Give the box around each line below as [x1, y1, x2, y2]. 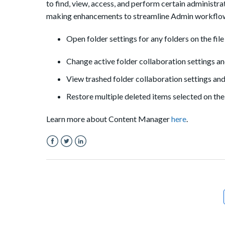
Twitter [60, 148, 86, 158]
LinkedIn [74, 148, 104, 158]
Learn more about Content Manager [46, 114, 171, 124]
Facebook [46, 148, 81, 158]
